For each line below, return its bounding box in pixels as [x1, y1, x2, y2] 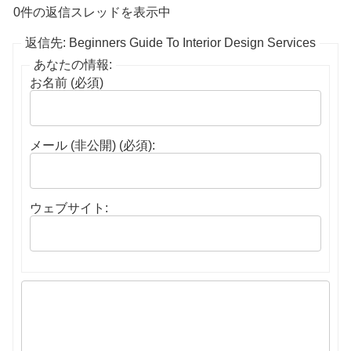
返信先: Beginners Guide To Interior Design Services [25, 36, 316, 50]
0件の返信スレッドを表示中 [13, 5, 171, 20]
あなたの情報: [34, 58, 112, 72]
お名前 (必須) [30, 76, 103, 90]
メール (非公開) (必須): [30, 139, 155, 153]
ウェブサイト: [30, 201, 108, 215]
